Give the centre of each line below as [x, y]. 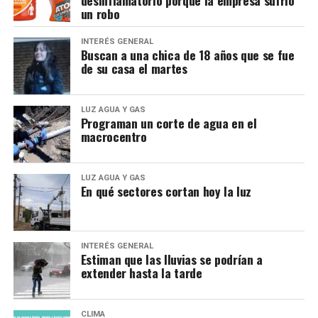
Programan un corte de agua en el [169, 123]
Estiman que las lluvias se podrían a [171, 259]
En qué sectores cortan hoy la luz [166, 191]
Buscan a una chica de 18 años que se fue [187, 55]
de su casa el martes [134, 68]
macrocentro [114, 137]
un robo [100, 14]
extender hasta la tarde [141, 273]
